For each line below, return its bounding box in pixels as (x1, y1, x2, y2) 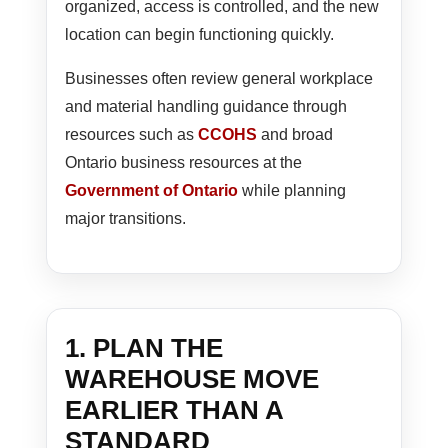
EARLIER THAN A (65, 395, 284, 426)
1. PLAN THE (65, 333, 224, 364)
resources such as (65, 126, 199, 144)
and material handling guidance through (65, 98, 348, 116)
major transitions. (65, 210, 187, 228)
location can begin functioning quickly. (65, 26, 335, 44)
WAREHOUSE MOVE (65, 364, 320, 395)
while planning (238, 182, 347, 200)
